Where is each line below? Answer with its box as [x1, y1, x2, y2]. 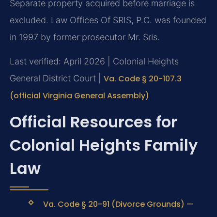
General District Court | [10, 73, 104, 83]
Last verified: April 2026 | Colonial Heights [10, 56, 179, 66]
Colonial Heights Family [10, 134, 198, 156]
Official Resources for [10, 111, 177, 133]
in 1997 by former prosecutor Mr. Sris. [10, 32, 160, 43]
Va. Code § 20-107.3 [104, 73, 182, 84]
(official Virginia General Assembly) [10, 90, 149, 101]
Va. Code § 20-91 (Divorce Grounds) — [43, 199, 193, 210]
